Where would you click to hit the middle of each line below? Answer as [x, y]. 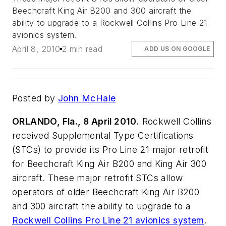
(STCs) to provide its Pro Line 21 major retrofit [110, 149]
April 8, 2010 [36, 49]
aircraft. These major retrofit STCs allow [98, 178]
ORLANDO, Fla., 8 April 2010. [76, 121]
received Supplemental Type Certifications [103, 135]
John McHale [87, 98]
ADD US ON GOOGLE [177, 48]
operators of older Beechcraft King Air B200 [106, 192]
